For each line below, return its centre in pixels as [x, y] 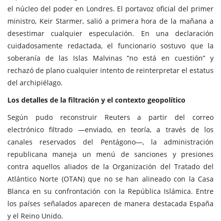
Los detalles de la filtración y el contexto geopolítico [96, 100]
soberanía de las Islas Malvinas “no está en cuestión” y [110, 58]
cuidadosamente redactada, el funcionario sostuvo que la [110, 45]
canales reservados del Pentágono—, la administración [110, 142]
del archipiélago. [35, 82]
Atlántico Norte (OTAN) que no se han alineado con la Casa [110, 179]
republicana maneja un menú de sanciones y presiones [110, 154]
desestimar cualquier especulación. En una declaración [110, 33]
